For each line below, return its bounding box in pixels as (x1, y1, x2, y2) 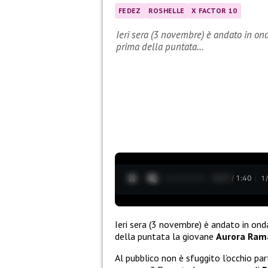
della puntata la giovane (115, 230, 216, 242)
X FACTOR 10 (191, 6, 237, 16)
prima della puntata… (116, 40, 204, 54)
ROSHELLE (148, 6, 185, 16)
